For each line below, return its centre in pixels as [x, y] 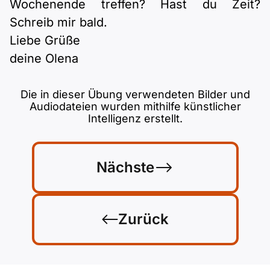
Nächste [125, 167]
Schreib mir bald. [58, 22]
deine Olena [44, 58]
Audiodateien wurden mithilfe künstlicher [135, 106]
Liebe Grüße [45, 40]
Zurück [143, 219]
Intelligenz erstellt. [135, 118]
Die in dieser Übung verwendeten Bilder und [135, 94]
